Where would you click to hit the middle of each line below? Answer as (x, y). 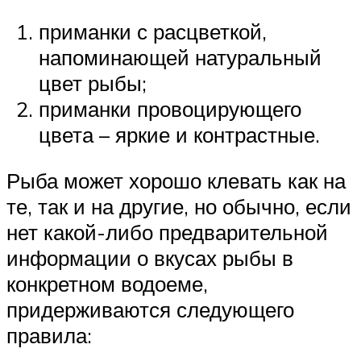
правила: (52, 336)
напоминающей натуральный (180, 57)
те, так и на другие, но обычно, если (179, 207)
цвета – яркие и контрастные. (179, 134)
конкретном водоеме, (107, 284)
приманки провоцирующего (170, 108)
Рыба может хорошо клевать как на (176, 181)
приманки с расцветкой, (153, 31)
